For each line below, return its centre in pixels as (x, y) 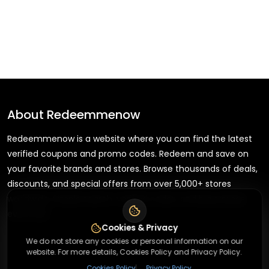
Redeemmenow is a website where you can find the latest (130, 138)
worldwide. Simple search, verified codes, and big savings (126, 198)
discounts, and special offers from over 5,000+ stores (119, 183)
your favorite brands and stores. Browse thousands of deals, (132, 168)
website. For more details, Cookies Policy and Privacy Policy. (134, 252)
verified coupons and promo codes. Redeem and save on (128, 153)
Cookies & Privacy (140, 228)
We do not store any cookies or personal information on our (134, 241)
